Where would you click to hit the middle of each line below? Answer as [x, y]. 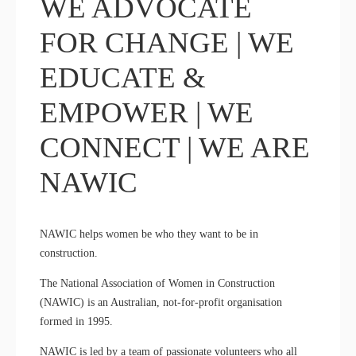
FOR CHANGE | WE [167, 43]
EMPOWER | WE [147, 113]
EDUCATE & [123, 78]
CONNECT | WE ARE [175, 148]
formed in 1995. [76, 322]
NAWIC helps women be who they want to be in [149, 234]
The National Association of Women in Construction [157, 284]
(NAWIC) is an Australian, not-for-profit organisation [161, 303]
